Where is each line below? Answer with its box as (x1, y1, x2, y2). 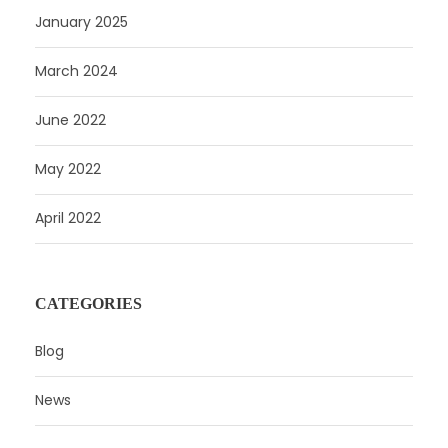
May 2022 (35, 158, 101, 179)
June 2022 (35, 109, 106, 130)
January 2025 (35, 11, 128, 32)
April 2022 (35, 207, 101, 228)
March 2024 (35, 60, 118, 81)
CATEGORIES (35, 294, 142, 312)
